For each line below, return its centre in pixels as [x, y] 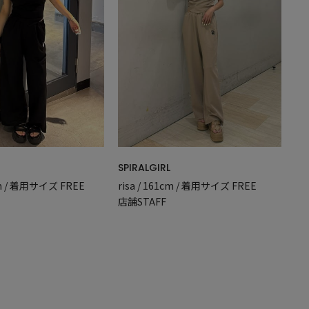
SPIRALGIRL [144, 168]
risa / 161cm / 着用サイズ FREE [188, 186]
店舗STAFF [142, 202]
